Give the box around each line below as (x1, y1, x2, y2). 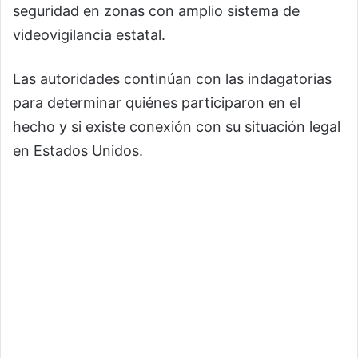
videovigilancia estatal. (13, 26, 165, 43)
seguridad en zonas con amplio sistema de (13, 2, 300, 19)
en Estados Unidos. (13, 141, 143, 159)
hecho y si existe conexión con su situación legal (13, 117, 340, 135)
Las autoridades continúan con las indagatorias (13, 70, 332, 87)
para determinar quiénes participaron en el (13, 93, 300, 111)
